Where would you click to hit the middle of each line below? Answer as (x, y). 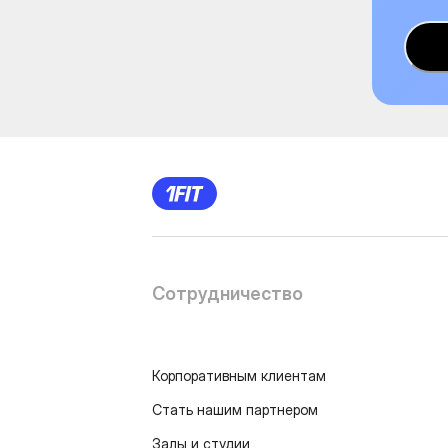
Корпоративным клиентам (239, 375)
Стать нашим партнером (235, 409)
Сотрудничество (227, 293)
